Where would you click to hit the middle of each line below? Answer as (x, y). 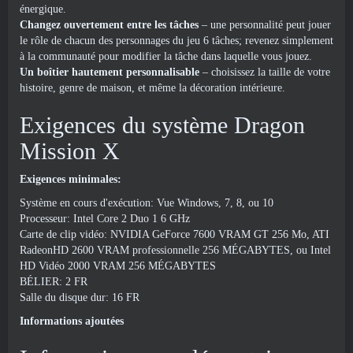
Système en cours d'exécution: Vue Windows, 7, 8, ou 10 (147, 203)
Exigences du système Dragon (162, 125)
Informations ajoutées (72, 321)
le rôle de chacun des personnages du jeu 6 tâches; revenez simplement (176, 41)
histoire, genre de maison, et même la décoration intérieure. (152, 88)
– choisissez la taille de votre (266, 72)
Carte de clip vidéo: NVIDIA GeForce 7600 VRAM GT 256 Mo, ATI (175, 234)
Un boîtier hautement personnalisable (111, 72)
